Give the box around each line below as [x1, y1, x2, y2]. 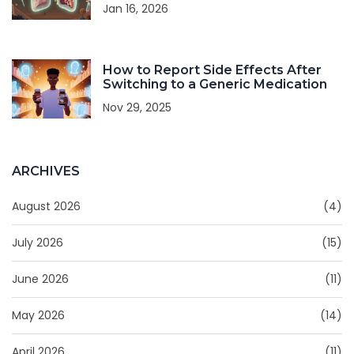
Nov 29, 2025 [103, 100, 171, 116]
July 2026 [12, 235, 63, 251]
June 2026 [12, 271, 69, 288]
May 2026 [12, 307, 65, 324]
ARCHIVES [12, 164, 80, 179]
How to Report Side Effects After [103, 62, 322, 78]
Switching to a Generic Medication [103, 77, 327, 92]
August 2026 [12, 198, 81, 215]
